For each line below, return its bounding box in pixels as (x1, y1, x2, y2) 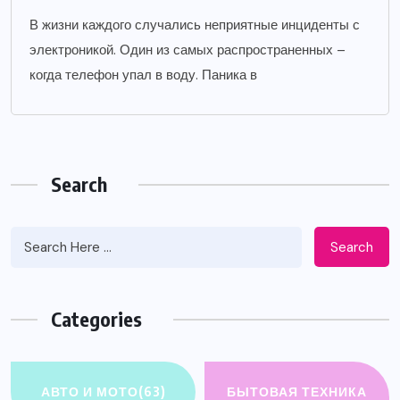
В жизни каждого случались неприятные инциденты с (29, 16, 360, 35)
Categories (51, 306, 142, 332)
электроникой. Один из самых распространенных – (29, 41, 346, 60)
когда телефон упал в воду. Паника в (29, 66, 257, 85)
